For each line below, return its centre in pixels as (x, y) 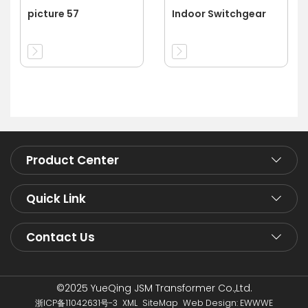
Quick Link (56, 199)
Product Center (73, 161)
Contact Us (60, 238)
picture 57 (53, 13)
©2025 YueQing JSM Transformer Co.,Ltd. (154, 288)
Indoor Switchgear (219, 13)
